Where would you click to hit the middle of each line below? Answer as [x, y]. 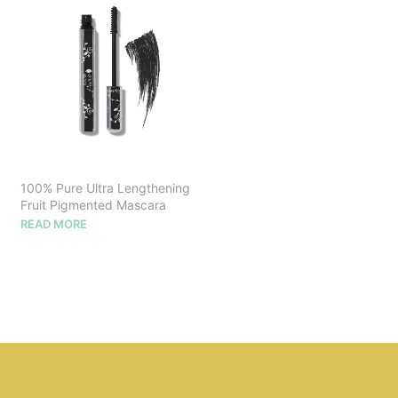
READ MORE [54, 223]
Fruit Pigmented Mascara [93, 204]
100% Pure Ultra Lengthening [105, 187]
